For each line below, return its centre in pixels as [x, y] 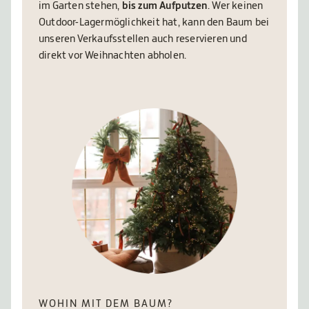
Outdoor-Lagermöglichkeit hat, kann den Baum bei [154, 23]
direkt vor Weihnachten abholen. [114, 56]
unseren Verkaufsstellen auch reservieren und [143, 40]
